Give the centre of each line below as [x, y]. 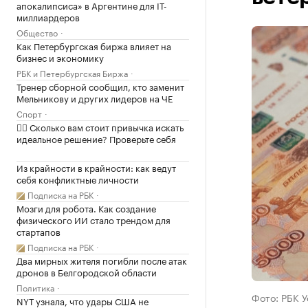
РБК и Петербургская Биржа [72, 73]
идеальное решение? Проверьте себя [96, 138]
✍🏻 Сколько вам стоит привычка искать [100, 126]
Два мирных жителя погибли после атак [102, 260]
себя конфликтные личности [78, 179]
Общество [37, 32]
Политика [35, 287]
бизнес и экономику [60, 57]
